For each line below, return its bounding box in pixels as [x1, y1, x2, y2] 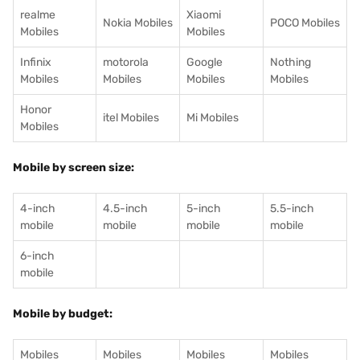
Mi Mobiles [186, 111, 239, 125]
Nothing [270, 55, 311, 69]
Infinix [20, 55, 51, 69]
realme [20, 8, 55, 22]
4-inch [20, 202, 55, 215]
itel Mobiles [103, 111, 159, 125]
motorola [103, 55, 149, 69]
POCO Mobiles [270, 16, 340, 30]
